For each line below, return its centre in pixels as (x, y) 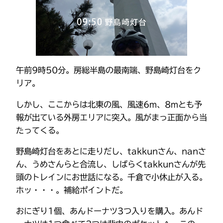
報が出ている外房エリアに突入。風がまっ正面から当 (111, 117)
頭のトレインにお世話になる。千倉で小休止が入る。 (111, 177)
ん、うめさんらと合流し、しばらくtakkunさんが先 (111, 164)
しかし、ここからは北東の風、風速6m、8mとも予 (109, 104)
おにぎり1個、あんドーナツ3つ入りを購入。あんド (110, 211)
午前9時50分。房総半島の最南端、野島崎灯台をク (109, 70)
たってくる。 (40, 130)
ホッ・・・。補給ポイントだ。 (72, 190)
